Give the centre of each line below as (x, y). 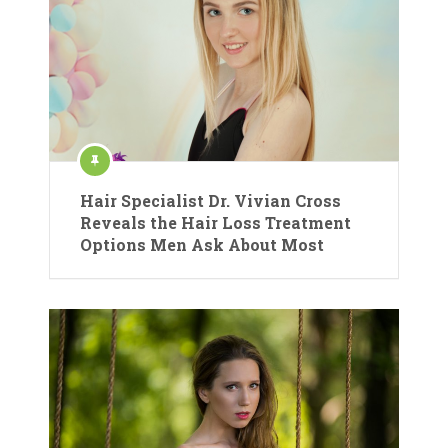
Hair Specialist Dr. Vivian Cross (210, 201)
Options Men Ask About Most (202, 245)
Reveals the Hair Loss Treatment (215, 223)
